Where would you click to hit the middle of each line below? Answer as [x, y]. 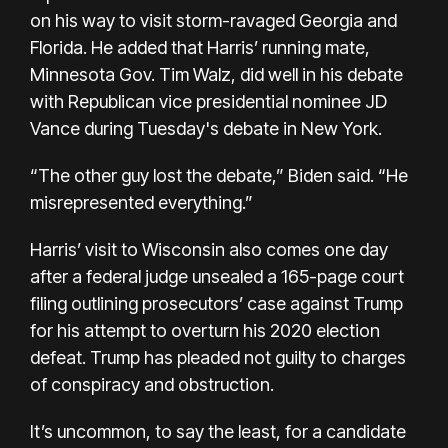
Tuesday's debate [208, 128]
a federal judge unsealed [167, 276]
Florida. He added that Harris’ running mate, [200, 47]
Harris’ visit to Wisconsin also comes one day [209, 249]
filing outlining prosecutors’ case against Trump [216, 303]
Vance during [81, 128]
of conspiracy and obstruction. [152, 384]
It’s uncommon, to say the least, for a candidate [218, 431]
